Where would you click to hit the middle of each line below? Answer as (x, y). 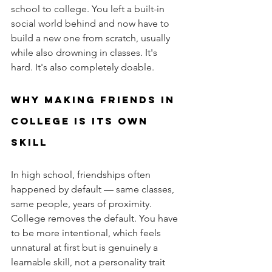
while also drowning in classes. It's (85, 53)
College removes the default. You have (96, 219)
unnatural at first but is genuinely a (86, 248)
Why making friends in (95, 100)
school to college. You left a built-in (89, 9)
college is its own (82, 121)
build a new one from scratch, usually (92, 38)
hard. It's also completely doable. (83, 67)
